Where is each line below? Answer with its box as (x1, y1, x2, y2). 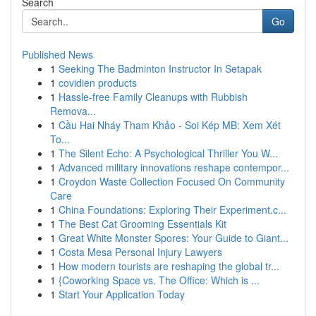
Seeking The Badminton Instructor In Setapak (59, 61, 262, 75)
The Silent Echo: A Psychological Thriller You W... (59, 146, 278, 160)
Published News (22, 47, 93, 61)
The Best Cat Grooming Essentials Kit (59, 217, 226, 231)
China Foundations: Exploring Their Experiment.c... (59, 202, 286, 217)
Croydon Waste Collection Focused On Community (59, 174, 285, 188)
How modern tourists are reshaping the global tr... (59, 259, 279, 273)
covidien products (59, 75, 137, 90)
